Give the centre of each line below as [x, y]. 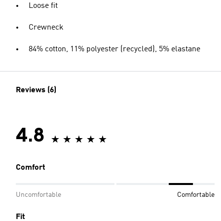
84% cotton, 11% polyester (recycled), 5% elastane [114, 49]
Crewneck [46, 28]
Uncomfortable [38, 195]
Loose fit [43, 6]
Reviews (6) [36, 90]
